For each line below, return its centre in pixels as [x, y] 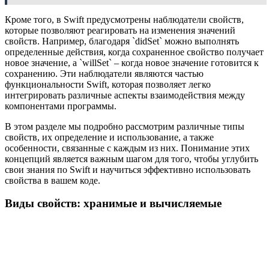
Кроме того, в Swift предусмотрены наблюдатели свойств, [124, 19]
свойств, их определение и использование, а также [109, 137]
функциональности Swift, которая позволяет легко [108, 84]
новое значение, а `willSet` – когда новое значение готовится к [132, 62]
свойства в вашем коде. [53, 180]
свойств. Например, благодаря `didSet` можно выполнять [122, 41]
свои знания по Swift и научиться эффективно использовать [128, 169]
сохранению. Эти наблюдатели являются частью [104, 73]
